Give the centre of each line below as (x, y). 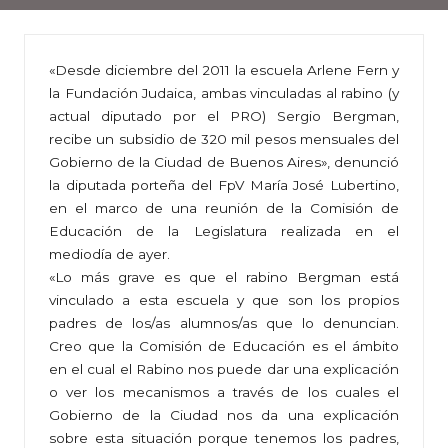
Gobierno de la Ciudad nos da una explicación (224, 415)
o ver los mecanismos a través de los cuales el (224, 392)
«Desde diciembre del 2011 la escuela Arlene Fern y (224, 70)
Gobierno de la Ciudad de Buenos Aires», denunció (224, 162)
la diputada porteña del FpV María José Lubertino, (224, 185)
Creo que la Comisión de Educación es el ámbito (224, 346)
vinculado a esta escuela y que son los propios (224, 300)
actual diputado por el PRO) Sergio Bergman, (224, 116)
